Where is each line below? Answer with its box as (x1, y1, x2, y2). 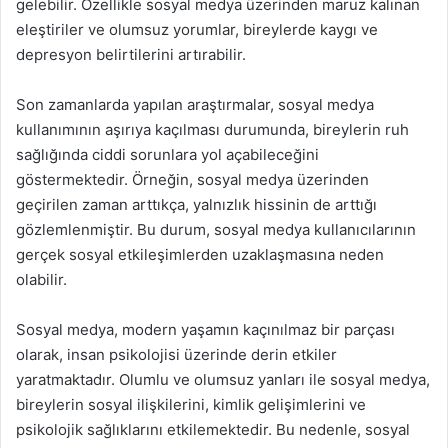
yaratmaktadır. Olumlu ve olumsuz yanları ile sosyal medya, (16, 369, 430, 389)
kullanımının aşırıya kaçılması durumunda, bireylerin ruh (16, 119, 409, 139)
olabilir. (16, 269, 67, 289)
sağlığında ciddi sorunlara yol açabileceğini (16, 144, 319, 164)
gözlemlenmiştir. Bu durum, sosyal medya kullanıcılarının (16, 219, 416, 239)
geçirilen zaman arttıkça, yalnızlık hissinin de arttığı (16, 194, 377, 214)
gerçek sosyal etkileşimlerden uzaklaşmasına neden (16, 244, 384, 264)
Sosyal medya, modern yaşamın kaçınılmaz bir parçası (16, 319, 395, 339)
